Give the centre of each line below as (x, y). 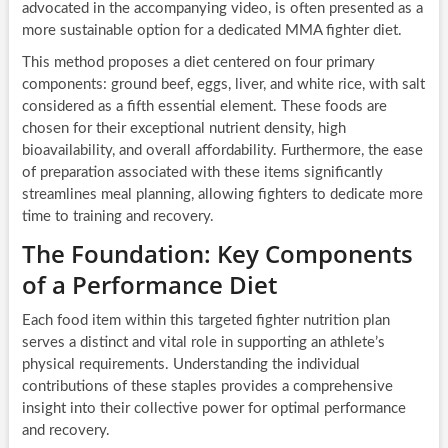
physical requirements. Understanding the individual (190, 365)
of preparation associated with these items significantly (202, 173)
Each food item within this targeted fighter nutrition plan (205, 321)
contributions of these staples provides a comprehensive (207, 387)
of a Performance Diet (149, 285)
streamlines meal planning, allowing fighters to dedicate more (222, 195)
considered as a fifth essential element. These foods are (204, 107)
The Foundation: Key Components (217, 254)
